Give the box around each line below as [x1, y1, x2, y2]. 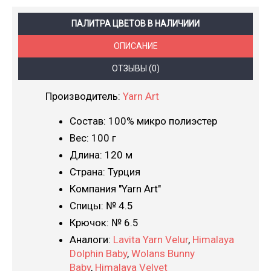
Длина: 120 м [70, 149, 132, 161]
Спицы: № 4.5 [70, 200, 133, 212]
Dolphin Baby [70, 247, 127, 260]
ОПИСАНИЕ [113, 41, 158, 51]
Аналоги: [70, 233, 113, 246]
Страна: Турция [70, 166, 140, 178]
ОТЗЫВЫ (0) [111, 64, 160, 73]
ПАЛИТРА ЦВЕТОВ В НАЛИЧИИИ [71, 19, 200, 28]
